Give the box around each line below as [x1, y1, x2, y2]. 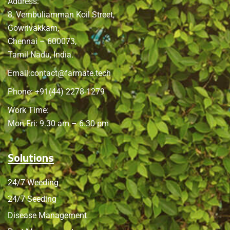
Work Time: [8, 105, 49, 115]
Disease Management [8, 210, 87, 220]
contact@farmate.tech [30, 68, 111, 78]
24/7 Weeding [8, 177, 59, 187]
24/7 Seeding [8, 194, 56, 204]
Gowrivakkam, [8, 23, 59, 33]
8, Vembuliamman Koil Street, [8, 9, 114, 20]
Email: [8, 68, 30, 78]
